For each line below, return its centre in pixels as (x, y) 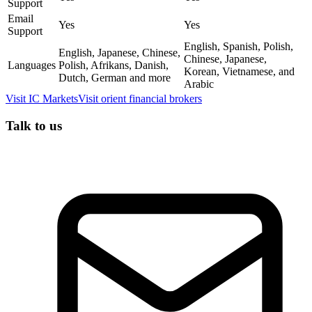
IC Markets (53, 99)
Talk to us (34, 125)
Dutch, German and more (115, 78)
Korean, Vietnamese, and (239, 72)
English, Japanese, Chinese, (119, 53)
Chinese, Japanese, (225, 59)
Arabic (199, 84)
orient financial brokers (151, 99)
